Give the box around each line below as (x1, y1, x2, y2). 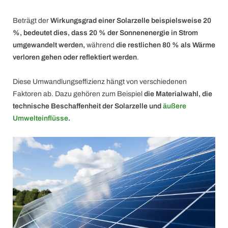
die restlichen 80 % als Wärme (116, 41, 215, 49)
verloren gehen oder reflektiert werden (13, 53, 137, 61)
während (85, 41, 116, 49)
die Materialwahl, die (144, 90, 212, 98)
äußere (163, 102, 186, 110)
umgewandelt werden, (13, 41, 85, 49)
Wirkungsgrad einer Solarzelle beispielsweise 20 (50, 17, 211, 24)
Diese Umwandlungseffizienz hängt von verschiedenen (13, 78, 187, 85)
